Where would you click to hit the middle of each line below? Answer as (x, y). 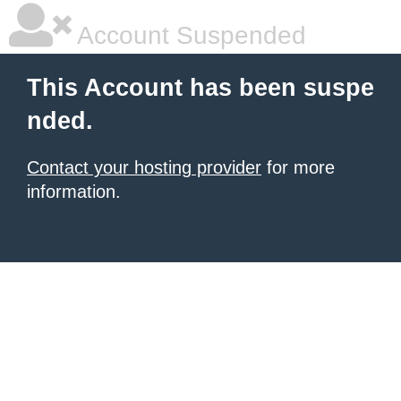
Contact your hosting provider (144, 167)
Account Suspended (189, 35)
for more (298, 167)
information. (74, 192)
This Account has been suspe (200, 88)
